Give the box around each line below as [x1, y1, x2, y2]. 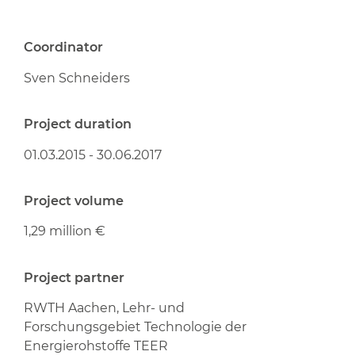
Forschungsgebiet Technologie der [24, 319, 246, 335]
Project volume [24, 193, 124, 208]
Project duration [24, 116, 132, 132]
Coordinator [24, 40, 103, 55]
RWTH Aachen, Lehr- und [24, 300, 185, 316]
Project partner [24, 269, 124, 285]
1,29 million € [24, 223, 105, 239]
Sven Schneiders [24, 70, 130, 86]
